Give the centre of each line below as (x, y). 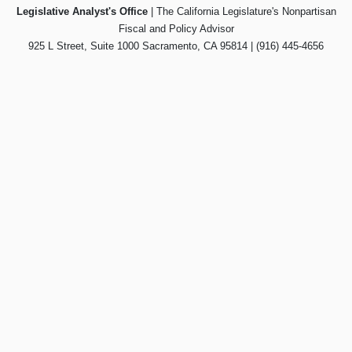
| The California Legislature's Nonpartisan (242, 12)
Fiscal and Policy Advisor (176, 29)
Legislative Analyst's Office (82, 12)
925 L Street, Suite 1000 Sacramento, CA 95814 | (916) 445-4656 (176, 46)
